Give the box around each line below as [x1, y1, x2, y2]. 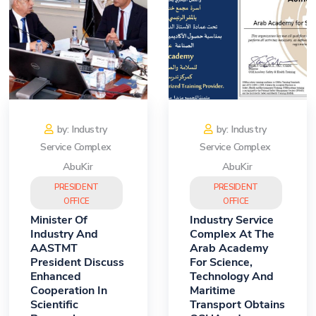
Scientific [30, 297, 78, 313]
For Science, [190, 255, 253, 271]
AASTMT [30, 241, 78, 257]
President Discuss [30, 255, 124, 271]
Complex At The [190, 226, 274, 243]
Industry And [30, 226, 98, 243]
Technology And [190, 269, 274, 285]
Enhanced [30, 269, 81, 285]
